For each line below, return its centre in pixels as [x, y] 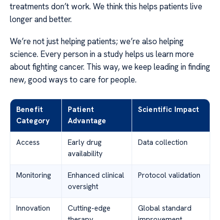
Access [28, 142]
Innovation [33, 208]
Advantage [87, 121]
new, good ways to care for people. [73, 79]
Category [33, 121]
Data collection [163, 142]
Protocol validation [169, 175]
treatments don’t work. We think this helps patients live [106, 7]
